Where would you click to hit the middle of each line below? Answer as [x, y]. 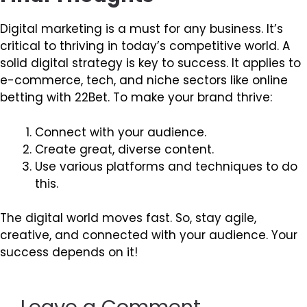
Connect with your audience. [121, 132]
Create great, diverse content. [124, 149]
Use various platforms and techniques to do [166, 166]
